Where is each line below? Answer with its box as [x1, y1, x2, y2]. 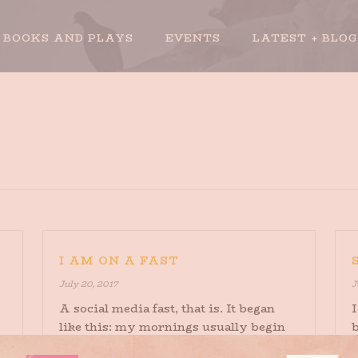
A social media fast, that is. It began [58, 300, 275, 317]
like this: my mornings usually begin [58, 318, 285, 336]
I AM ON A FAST [58, 252, 179, 269]
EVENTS [165, 29, 221, 46]
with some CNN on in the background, [58, 336, 292, 354]
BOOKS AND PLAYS [3, 29, 133, 46]
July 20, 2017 [58, 277, 118, 291]
